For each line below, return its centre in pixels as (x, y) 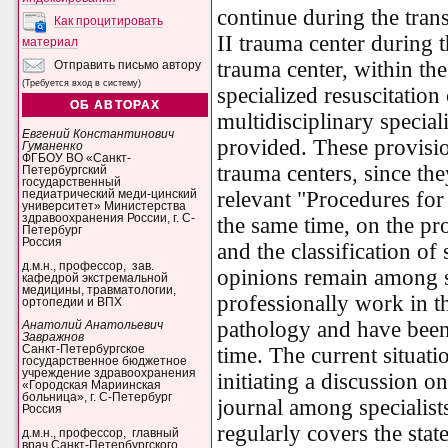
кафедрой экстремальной (95, 277)
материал (50, 41)
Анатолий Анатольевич (93, 325)
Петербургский (65, 170)
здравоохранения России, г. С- (109, 218)
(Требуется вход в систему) (82, 82)
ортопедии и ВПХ (72, 301)
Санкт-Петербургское (84, 349)
